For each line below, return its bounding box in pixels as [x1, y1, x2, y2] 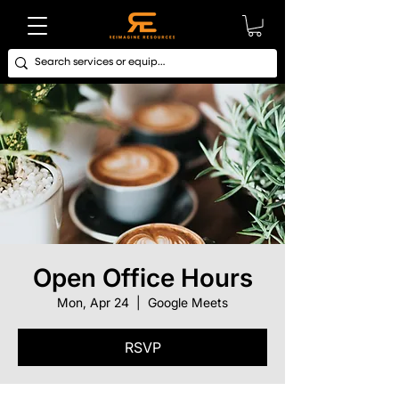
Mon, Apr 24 [57, 294, 129, 310]
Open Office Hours [32, 262, 253, 293]
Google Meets [148, 294, 228, 310]
